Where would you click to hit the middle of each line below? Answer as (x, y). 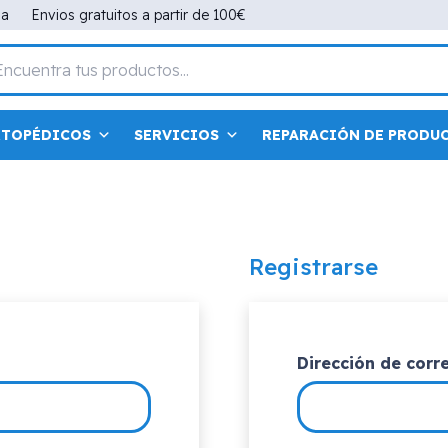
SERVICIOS (177, 135)
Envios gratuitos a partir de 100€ (139, 14)
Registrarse (314, 267)
